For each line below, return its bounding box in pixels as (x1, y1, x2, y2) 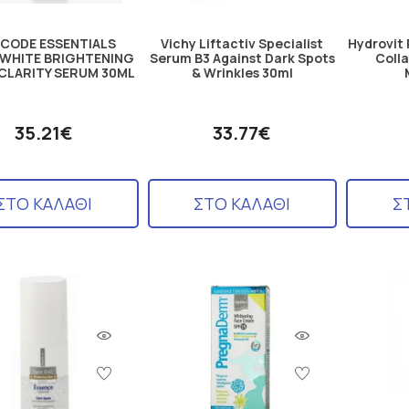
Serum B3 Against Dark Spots (149, 48, 335, 67)
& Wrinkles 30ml (191, 63, 293, 81)
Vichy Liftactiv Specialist (161, 34, 324, 52)
